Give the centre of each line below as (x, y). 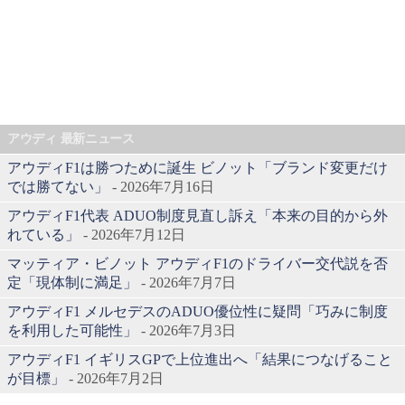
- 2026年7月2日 (114, 378)
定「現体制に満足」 (72, 282)
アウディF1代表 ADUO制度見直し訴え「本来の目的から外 (198, 215)
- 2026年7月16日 (161, 186)
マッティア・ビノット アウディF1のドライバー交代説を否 (198, 263)
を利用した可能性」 (72, 330)
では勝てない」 (58, 186)
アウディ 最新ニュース (71, 138)
